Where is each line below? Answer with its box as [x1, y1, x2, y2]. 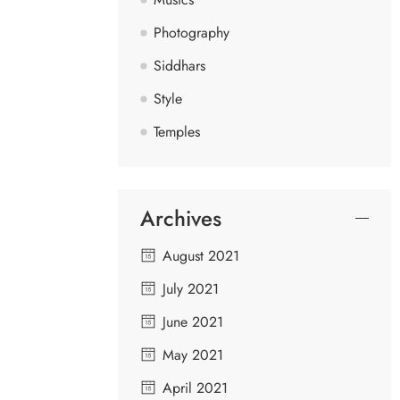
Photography [154, 21, 229, 43]
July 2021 [162, 278, 219, 299]
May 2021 [162, 344, 223, 365]
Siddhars [154, 54, 205, 76]
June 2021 [162, 311, 223, 332]
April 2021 [162, 377, 228, 398]
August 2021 [162, 245, 239, 266]
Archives [140, 202, 221, 234]
